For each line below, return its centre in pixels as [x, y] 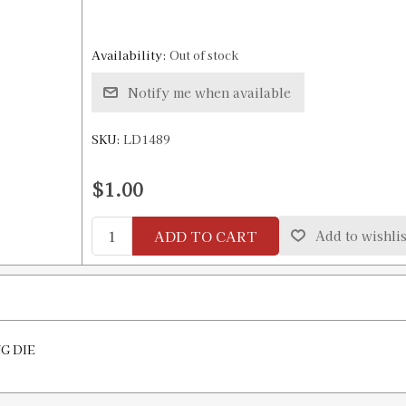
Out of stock [203, 54]
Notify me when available [209, 92]
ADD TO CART [205, 236]
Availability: [129, 54]
